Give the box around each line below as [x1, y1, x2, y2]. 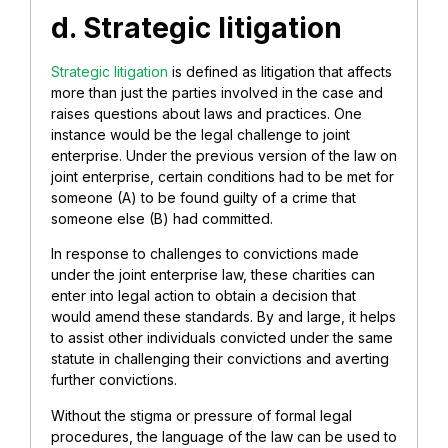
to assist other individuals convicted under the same [51, 329, 393, 347]
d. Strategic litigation [51, 11, 342, 46]
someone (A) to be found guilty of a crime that [51, 189, 356, 207]
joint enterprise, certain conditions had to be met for [51, 168, 394, 186]
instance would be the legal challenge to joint [51, 126, 350, 144]
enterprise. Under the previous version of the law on [51, 147, 397, 165]
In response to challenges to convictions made [51, 245, 359, 263]
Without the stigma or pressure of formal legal [51, 406, 352, 424]
